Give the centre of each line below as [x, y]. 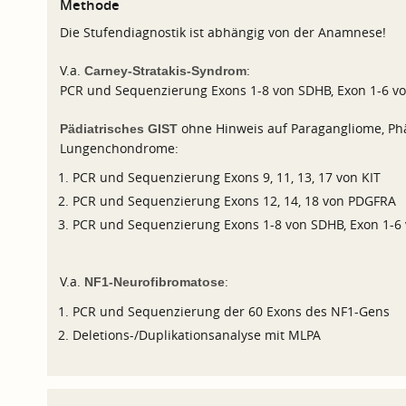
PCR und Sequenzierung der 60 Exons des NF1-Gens [232, 311]
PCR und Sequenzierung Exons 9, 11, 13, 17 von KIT [227, 177]
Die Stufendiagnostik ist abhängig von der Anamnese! [222, 33]
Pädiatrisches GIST [118, 129]
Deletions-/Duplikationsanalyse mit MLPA [197, 335]
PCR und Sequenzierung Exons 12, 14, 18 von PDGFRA [235, 201]
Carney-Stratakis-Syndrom [165, 71]
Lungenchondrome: [119, 149]
